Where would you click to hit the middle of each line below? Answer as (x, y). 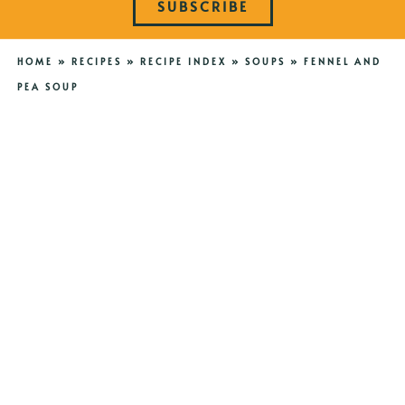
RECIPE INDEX (183, 62)
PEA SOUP (47, 87)
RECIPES (96, 62)
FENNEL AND (342, 62)
